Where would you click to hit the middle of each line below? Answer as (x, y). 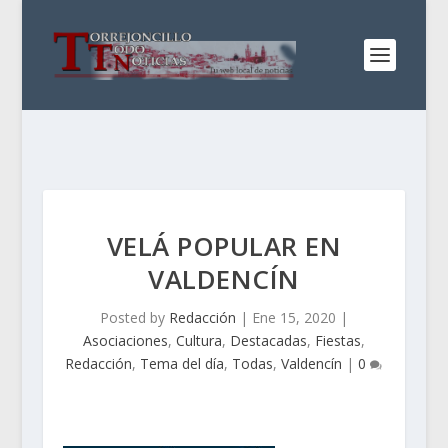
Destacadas (268, 340)
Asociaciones (125, 340)
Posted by (134, 317)
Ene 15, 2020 (293, 317)
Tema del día (182, 363)
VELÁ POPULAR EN (224, 246)
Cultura (198, 340)
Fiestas (337, 340)
